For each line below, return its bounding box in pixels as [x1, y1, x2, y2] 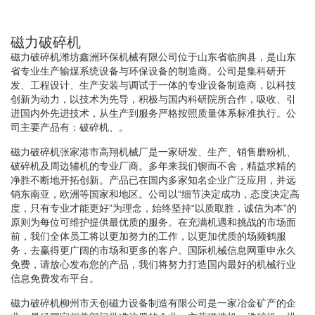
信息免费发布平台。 [11, 272, 99, 284]
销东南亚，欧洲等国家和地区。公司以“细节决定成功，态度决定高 [11, 188, 300, 200]
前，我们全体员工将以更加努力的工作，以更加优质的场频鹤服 [11, 230, 286, 242]
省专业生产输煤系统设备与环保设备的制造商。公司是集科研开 [11, 65, 286, 77]
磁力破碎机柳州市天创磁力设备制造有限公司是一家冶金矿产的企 [11, 297, 296, 309]
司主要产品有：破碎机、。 [11, 121, 129, 133]
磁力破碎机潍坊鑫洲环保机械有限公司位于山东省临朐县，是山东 [11, 51, 296, 63]
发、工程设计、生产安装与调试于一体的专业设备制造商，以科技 [11, 79, 296, 91]
